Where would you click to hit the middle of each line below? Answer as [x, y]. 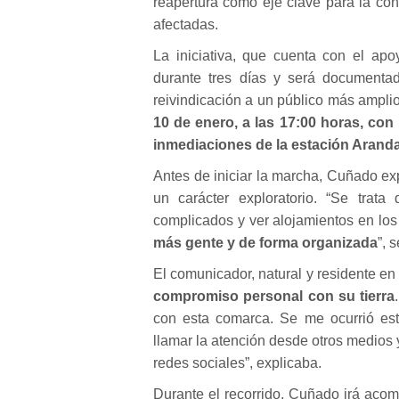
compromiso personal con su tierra [274, 296]
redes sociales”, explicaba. [237, 363]
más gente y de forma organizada [265, 243]
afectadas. [186, 24]
